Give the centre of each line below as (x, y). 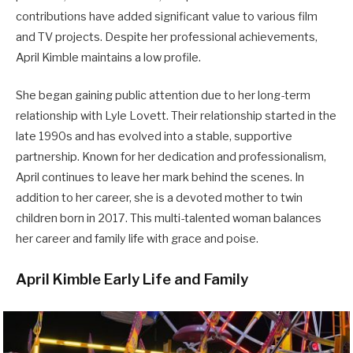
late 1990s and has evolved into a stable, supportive (154, 137)
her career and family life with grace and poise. (137, 239)
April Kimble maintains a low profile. (110, 58)
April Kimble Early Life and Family (132, 280)
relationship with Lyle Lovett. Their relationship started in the (176, 116)
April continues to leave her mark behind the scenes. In (160, 178)
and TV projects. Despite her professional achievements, (167, 37)
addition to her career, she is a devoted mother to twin (159, 198)
